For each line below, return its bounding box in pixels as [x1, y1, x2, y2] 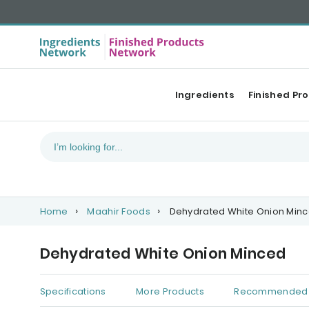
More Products [136, 285, 204, 299]
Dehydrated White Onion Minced [39, 243, 286, 263]
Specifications [39, 285, 106, 299]
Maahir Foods [87, 205, 150, 218]
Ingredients [175, 88, 235, 101]
